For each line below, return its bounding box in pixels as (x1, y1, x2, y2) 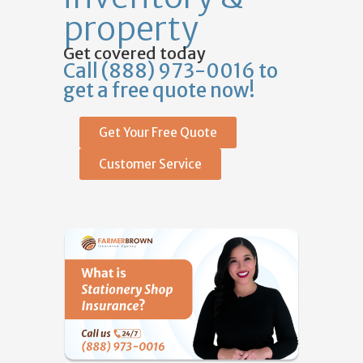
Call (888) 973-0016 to (63, 58, 279, 83)
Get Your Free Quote (99, 125, 218, 140)
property (63, 9, 199, 49)
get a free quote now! (63, 78, 256, 103)
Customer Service (99, 156, 203, 172)
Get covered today (63, 43, 207, 63)
